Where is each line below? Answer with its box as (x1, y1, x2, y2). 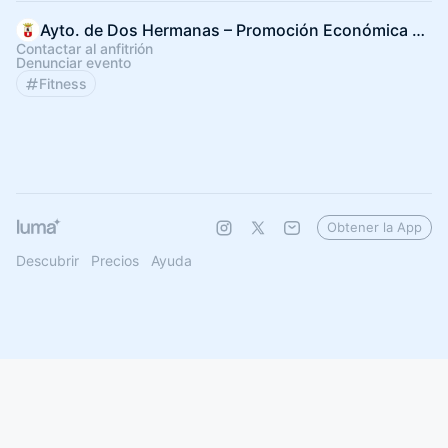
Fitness (39, 75, 87, 92)
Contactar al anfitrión (16, 40, 153, 57)
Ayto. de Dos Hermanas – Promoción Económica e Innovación (412, 20, 425, 40)
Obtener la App (327, 219, 422, 235)
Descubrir (16, 252, 79, 269)
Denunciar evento (16, 54, 131, 71)
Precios (91, 252, 139, 269)
